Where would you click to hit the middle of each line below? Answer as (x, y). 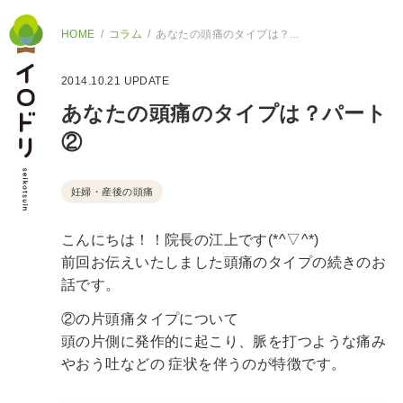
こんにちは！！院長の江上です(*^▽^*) (190, 239)
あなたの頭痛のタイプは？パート (224, 113)
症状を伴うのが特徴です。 (255, 363)
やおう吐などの (113, 363)
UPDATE (145, 81)
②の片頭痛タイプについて (150, 318)
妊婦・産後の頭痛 (112, 192)
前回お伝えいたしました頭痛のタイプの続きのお (224, 262)
